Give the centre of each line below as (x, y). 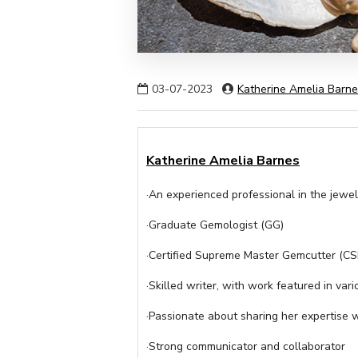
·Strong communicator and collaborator (246, 347)
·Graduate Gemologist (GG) (215, 225)
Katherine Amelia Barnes (223, 161)
